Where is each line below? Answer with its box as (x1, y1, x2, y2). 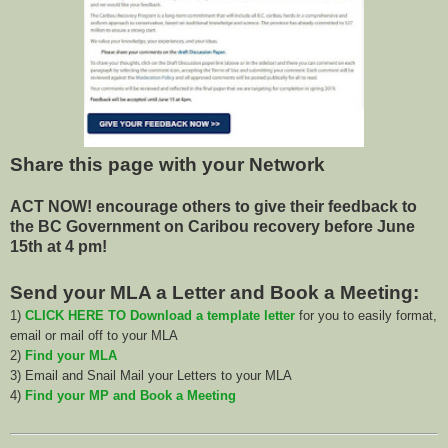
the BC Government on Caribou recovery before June (10, 218, 415, 236)
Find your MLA (25, 348, 117, 364)
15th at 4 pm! (10, 238, 107, 256)
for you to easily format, (295, 308, 437, 324)
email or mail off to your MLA (10, 328, 178, 344)
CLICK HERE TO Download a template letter (25, 308, 295, 324)
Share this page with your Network (10, 154, 325, 176)
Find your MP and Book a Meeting (25, 388, 236, 404)
